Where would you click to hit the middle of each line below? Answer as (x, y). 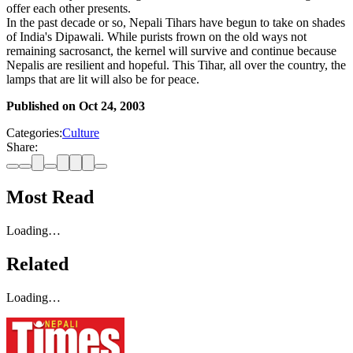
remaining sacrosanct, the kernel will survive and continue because (171, 51)
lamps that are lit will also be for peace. (103, 80)
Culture (81, 133)
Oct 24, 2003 (112, 106)
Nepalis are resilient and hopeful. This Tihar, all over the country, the (176, 65)
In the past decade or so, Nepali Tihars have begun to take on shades (176, 23)
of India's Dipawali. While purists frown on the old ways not (156, 37)
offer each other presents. (69, 9)
